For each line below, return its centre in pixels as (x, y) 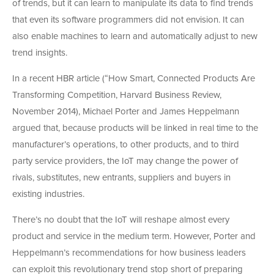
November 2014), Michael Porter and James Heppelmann (126, 112)
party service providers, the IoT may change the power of (125, 161)
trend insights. (40, 53)
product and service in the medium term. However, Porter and (134, 237)
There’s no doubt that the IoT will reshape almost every (121, 220)
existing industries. (48, 194)
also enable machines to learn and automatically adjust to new (135, 37)
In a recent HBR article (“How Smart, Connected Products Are (134, 79)
